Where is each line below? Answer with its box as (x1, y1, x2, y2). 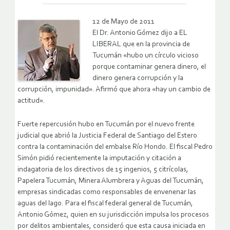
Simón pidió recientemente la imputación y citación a (17, 155, 181, 163)
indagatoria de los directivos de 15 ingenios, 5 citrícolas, (17, 166, 188, 174)
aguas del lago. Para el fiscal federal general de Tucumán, (17, 200, 193, 208)
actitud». (17, 97, 45, 105)
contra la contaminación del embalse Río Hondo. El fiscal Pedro (17, 143, 213, 151)
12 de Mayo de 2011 (92, 18, 155, 26)
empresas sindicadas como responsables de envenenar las (17, 188, 196, 197)
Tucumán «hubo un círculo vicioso (92, 52, 199, 60)
